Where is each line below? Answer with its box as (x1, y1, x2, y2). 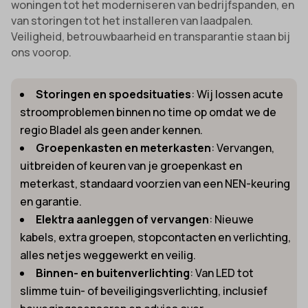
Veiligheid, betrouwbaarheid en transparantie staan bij (11, 28, 291, 44)
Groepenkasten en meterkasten (36, 140, 212, 155)
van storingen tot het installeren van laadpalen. (11, 12, 254, 28)
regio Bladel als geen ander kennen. (20, 122, 203, 137)
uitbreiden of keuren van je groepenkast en (20, 157, 243, 173)
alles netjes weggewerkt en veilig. (20, 247, 197, 263)
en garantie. (20, 193, 82, 209)
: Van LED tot (190, 265, 254, 280)
